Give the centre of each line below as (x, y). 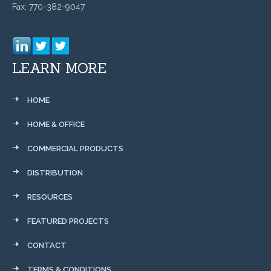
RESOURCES (50, 197)
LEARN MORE (59, 68)
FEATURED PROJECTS (68, 221)
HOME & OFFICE (56, 124)
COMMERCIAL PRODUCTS (75, 148)
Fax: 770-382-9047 (48, 6)
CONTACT (47, 245)
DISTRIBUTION (55, 172)
